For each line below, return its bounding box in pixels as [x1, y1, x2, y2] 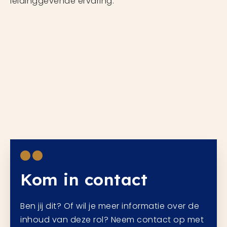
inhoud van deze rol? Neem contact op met [20, 214, 204, 225]
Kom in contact [20, 169, 147, 190]
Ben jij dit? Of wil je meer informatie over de [20, 200, 199, 212]
